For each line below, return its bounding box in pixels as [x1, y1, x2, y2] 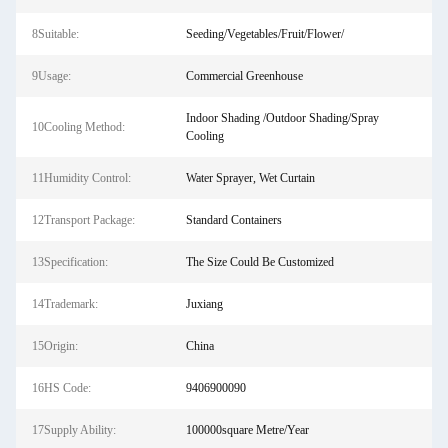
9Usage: [32, 69, 71, 83]
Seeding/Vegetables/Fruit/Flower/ [185, 27, 344, 41]
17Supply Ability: [32, 423, 116, 437]
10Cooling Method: [32, 120, 125, 134]
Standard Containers [185, 213, 282, 227]
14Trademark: [32, 297, 98, 311]
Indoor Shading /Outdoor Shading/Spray [185, 111, 379, 125]
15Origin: [32, 339, 78, 353]
